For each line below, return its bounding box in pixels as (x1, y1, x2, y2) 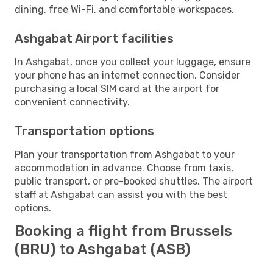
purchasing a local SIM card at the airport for (15, 82, 219, 94)
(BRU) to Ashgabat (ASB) (15, 240, 190, 258)
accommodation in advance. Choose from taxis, (15, 161, 233, 174)
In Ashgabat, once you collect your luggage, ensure (15, 55, 250, 68)
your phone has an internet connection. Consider (15, 69, 240, 81)
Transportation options (15, 123, 154, 138)
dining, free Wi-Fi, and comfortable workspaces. (15, 3, 234, 15)
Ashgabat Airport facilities (15, 30, 174, 46)
